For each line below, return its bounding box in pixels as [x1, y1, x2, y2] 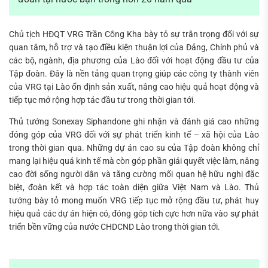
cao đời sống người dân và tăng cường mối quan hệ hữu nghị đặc [9, 169, 259, 179]
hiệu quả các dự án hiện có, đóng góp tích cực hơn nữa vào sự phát [9, 209, 259, 219]
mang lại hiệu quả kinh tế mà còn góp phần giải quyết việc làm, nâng [9, 156, 259, 166]
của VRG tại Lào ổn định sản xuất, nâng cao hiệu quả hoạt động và [9, 81, 259, 92]
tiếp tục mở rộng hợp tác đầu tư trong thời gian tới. [9, 95, 196, 105]
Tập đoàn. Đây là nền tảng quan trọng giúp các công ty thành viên [9, 68, 259, 78]
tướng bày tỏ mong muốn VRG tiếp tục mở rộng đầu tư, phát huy [9, 196, 259, 206]
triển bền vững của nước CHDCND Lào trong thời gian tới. [9, 222, 220, 232]
